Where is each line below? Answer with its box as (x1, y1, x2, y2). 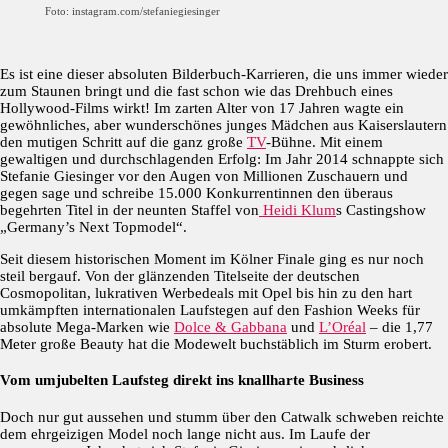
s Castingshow (336, 201, 426, 218)
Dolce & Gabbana (174, 318, 287, 335)
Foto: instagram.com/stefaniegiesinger (45, 4, 220, 17)
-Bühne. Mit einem (266, 133, 383, 150)
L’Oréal (319, 318, 366, 335)
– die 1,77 (366, 318, 433, 335)
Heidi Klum (259, 201, 336, 218)
